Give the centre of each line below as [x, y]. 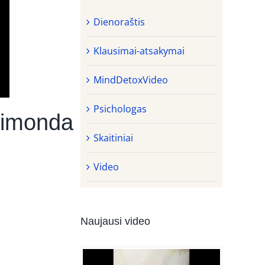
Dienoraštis [119, 22]
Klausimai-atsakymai [139, 51]
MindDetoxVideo [131, 80]
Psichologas [120, 109]
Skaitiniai [113, 138]
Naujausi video [115, 221]
